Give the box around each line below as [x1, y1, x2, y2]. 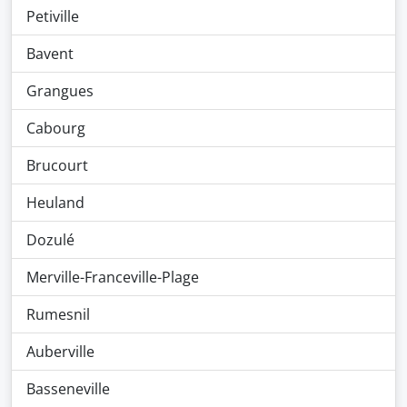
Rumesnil [26, 304, 90, 324]
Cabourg [26, 118, 85, 138]
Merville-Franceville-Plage [26, 267, 199, 287]
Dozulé [26, 230, 74, 250]
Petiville [26, 6, 79, 26]
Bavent [26, 44, 74, 64]
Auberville [26, 342, 94, 362]
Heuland [26, 193, 84, 213]
